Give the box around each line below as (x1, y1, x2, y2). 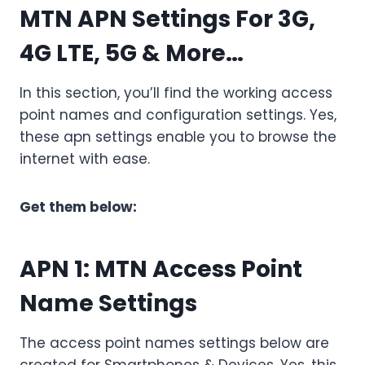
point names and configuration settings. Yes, (20, 105, 336, 125)
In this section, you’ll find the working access (20, 83, 332, 103)
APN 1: (20, 253, 95, 286)
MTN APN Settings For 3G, (20, 3, 315, 36)
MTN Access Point (95, 253, 302, 286)
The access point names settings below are (20, 333, 329, 354)
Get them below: (20, 197, 137, 218)
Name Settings (20, 288, 197, 320)
